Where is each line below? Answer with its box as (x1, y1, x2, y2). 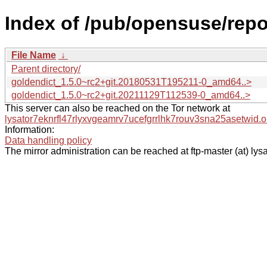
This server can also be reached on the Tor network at (5, 103, 230, 113)
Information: (5, 124, 54, 135)
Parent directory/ (11, 63, 80, 74)
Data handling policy (5, 135, 92, 145)
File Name (11, 49, 56, 60)
